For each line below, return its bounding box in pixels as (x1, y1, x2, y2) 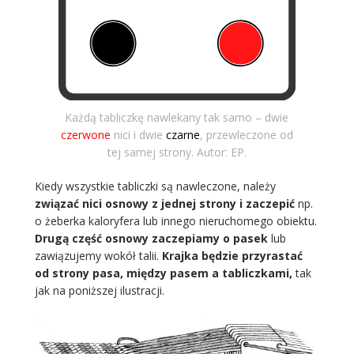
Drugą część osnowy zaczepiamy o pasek (34, 230, 268, 246)
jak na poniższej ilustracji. (34, 282, 164, 298)
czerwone (60, 126, 111, 142)
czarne (165, 126, 200, 142)
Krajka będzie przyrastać (161, 247, 303, 263)
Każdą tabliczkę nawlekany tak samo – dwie (65, 109, 289, 125)
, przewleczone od (199, 126, 293, 142)
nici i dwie (110, 126, 166, 142)
